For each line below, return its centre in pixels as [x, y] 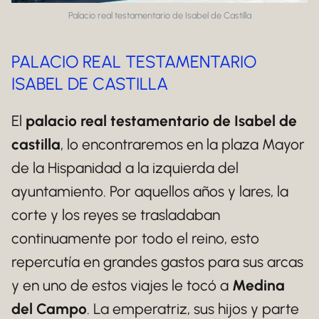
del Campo [49, 308]
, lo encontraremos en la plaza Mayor [183, 144]
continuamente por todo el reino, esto [135, 238]
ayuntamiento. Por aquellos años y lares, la [150, 191]
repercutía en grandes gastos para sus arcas [157, 261]
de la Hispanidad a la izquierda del [125, 167]
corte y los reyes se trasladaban [116, 214]
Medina [258, 285]
